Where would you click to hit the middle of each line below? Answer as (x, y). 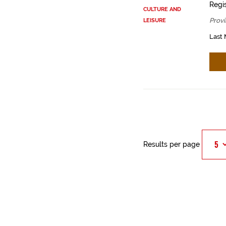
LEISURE (154, 20)
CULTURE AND (162, 9)
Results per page (171, 144)
